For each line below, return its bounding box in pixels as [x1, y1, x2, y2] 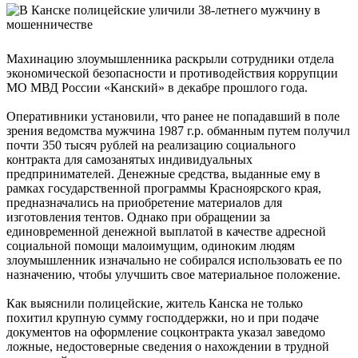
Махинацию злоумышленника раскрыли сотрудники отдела [6, 52, 334, 66]
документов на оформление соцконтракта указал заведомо [6, 325, 325, 340]
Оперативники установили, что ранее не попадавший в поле [6, 109, 340, 124]
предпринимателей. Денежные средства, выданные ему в [6, 167, 320, 181]
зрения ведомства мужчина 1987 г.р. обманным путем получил [6, 124, 350, 138]
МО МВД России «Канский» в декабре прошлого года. [6, 81, 308, 95]
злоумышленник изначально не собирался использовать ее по [6, 253, 342, 268]
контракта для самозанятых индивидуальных [6, 153, 253, 167]
